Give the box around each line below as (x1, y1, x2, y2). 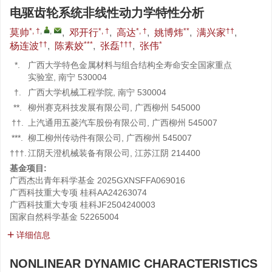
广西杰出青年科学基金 (10, 175, 95, 185)
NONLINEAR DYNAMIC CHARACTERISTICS (10, 257, 257, 270)
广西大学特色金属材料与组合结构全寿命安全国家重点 (28, 60, 232, 70)
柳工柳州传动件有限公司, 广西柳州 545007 (28, 133, 192, 143)
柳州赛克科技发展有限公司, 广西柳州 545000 (28, 103, 200, 112)
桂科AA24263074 (80, 188, 147, 197)
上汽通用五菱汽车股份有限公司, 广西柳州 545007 (28, 118, 217, 127)
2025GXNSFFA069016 (97, 175, 185, 185)
